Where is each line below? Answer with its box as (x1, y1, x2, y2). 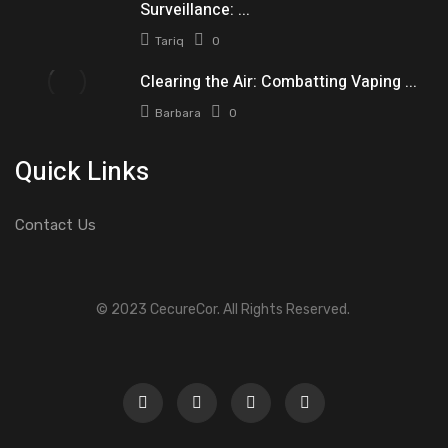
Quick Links (15, 153, 149, 192)
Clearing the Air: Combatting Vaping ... (140, 70, 418, 95)
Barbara (155, 106, 202, 121)
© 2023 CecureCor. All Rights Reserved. (95, 301, 353, 319)
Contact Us (15, 216, 96, 235)
